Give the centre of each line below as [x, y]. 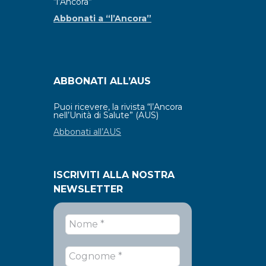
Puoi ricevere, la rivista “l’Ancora [118, 107]
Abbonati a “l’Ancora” [102, 18]
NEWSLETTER [88, 189]
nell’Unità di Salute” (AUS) [106, 115]
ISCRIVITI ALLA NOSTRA [114, 175]
